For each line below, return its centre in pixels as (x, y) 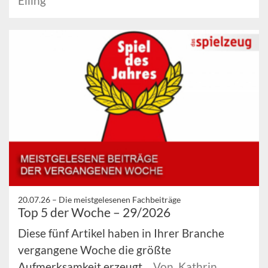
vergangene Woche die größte (95, 249)
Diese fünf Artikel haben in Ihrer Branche (121, 233)
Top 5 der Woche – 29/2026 (94, 212)
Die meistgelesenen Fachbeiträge (120, 199)
